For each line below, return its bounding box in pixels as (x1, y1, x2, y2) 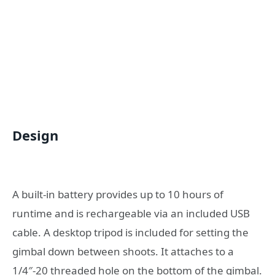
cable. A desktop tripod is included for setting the (12, 225, 249, 239)
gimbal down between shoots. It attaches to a (12, 244, 234, 258)
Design (12, 126, 58, 145)
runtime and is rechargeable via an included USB (12, 206, 250, 220)
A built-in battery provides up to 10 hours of (12, 187, 223, 201)
